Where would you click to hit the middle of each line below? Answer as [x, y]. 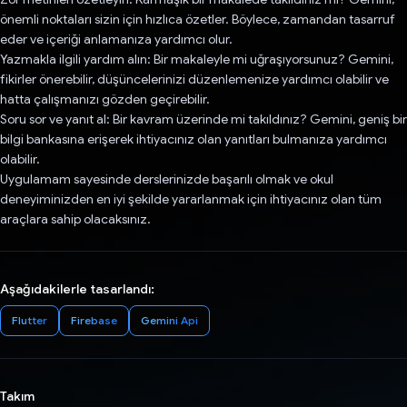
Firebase [94, 321]
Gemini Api [169, 321]
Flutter [30, 321]
